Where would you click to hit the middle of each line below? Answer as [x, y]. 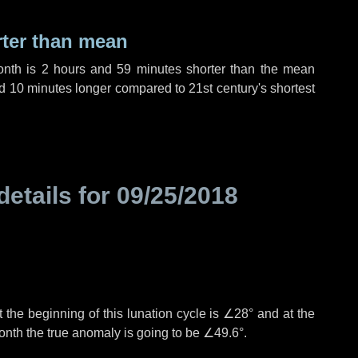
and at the [284, 314]
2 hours [63, 69]
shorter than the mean [248, 69]
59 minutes [149, 69]
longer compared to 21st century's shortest [194, 88]
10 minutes [41, 88]
